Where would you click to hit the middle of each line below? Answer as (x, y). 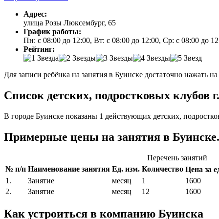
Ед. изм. (126, 169)
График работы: (52, 32)
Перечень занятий (177, 157)
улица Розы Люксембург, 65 (70, 23)
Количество (163, 169)
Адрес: (35, 14)
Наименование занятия (69, 169)
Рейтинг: (39, 49)
